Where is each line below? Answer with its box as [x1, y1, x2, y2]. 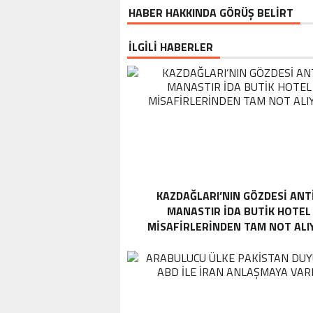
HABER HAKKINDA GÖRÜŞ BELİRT [129, 4, 293, 21]
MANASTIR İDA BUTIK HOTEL [167, 203, 311, 219]
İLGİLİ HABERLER [129, 38, 213, 55]
